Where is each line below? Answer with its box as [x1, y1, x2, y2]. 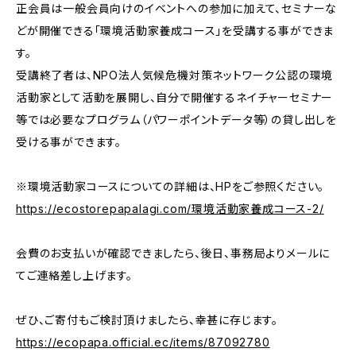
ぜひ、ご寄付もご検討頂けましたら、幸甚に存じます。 [16, 313, 278, 327]
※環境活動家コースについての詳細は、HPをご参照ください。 [16, 180, 325, 193]
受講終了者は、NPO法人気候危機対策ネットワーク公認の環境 [16, 68, 334, 82]
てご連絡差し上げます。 [16, 269, 133, 282]
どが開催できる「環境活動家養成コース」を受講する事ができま [16, 24, 335, 37]
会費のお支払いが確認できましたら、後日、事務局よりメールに [16, 246, 331, 260]
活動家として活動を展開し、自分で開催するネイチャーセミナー [16, 91, 334, 104]
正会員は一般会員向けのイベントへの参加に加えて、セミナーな [16, 2, 338, 15]
